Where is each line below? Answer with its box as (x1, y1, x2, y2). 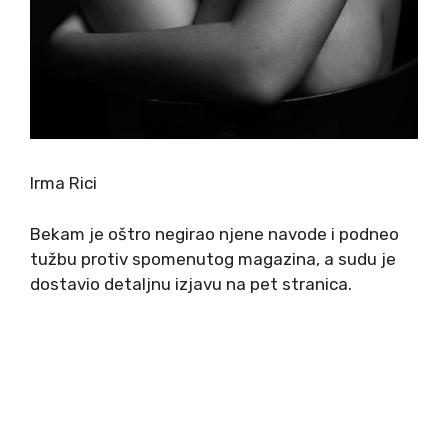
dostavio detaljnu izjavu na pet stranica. (30, 273, 352, 294)
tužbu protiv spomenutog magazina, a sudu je (30, 248, 396, 269)
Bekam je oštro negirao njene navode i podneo (30, 223, 399, 244)
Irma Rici (30, 173, 97, 194)
